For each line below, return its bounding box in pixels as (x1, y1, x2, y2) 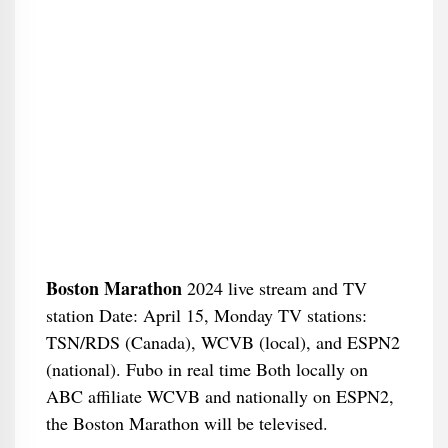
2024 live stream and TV (181, 276, 367, 300)
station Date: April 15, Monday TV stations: (45, 303, 367, 327)
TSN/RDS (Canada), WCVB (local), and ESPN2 (45, 330, 400, 354)
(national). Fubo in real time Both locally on (45, 357, 368, 381)
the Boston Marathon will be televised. (45, 411, 328, 435)
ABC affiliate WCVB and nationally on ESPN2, (45, 384, 394, 408)
